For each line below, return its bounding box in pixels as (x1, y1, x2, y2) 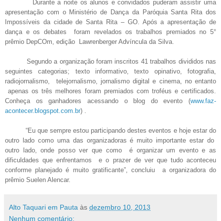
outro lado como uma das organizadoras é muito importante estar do (5, 137, 216, 145)
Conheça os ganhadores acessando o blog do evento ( (5, 97, 190, 105)
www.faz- (190, 97, 216, 105)
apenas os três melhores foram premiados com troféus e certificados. (5, 87, 216, 95)
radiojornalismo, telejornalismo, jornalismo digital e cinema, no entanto (5, 77, 216, 85)
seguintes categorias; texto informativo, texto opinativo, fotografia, (5, 68, 216, 75)
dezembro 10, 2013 (89, 203, 150, 212)
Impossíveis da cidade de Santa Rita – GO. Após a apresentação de (5, 18, 216, 26)
